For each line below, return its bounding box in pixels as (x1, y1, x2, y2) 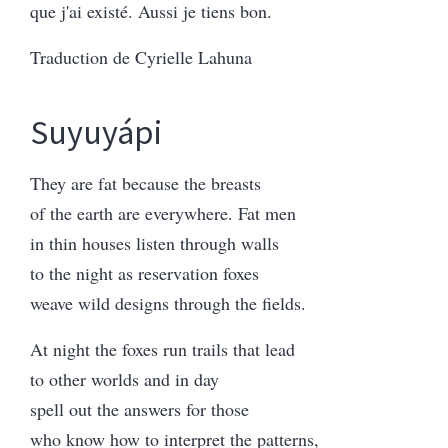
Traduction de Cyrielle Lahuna (30, 44, 252, 69)
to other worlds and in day (30, 366, 219, 391)
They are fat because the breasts (30, 170, 261, 195)
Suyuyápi (30, 110, 162, 153)
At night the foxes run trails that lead (30, 336, 295, 361)
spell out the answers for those (30, 396, 249, 421)
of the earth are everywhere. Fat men (30, 200, 296, 225)
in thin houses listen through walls (30, 230, 279, 255)
